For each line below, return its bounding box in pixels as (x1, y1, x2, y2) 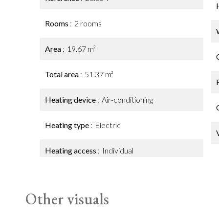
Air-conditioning (102, 95, 153, 104)
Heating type (45, 120, 90, 130)
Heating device (45, 95, 97, 104)
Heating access (45, 146, 98, 155)
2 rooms (74, 19, 102, 28)
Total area (45, 69, 80, 79)
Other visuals (25, 189, 109, 209)
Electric (95, 120, 121, 130)
